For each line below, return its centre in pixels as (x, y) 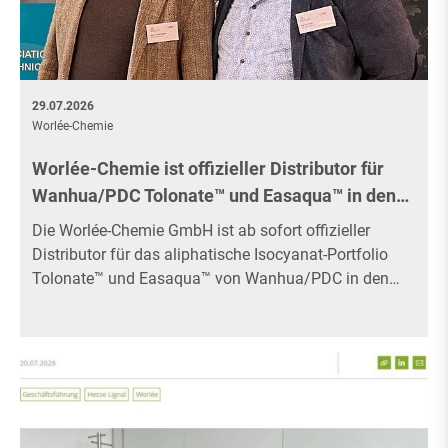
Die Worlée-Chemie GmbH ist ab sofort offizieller (201, 230)
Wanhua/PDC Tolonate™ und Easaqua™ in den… (220, 195)
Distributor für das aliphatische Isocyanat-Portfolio (210, 254)
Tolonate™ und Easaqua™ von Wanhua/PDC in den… (216, 278)
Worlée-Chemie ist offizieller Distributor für (208, 168)
